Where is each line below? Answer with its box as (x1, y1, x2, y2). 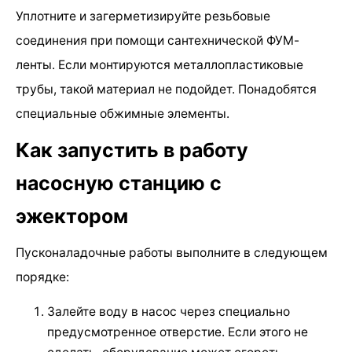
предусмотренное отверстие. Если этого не (47, 324, 308, 339)
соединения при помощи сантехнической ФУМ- (16, 33, 299, 49)
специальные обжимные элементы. (16, 106, 229, 122)
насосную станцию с (16, 171, 222, 195)
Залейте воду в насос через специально (47, 303, 290, 319)
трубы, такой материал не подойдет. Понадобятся (16, 82, 317, 97)
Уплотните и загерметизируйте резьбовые (16, 9, 270, 24)
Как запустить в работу (16, 138, 248, 162)
